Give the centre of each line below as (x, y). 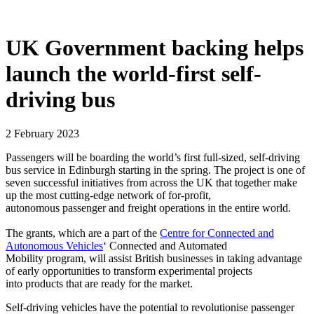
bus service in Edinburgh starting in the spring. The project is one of (155, 170)
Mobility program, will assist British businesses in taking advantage (154, 259)
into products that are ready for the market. (99, 284)
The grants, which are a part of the (83, 233)
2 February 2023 (42, 134)
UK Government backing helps (155, 47)
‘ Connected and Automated (165, 246)
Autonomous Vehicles (54, 246)
